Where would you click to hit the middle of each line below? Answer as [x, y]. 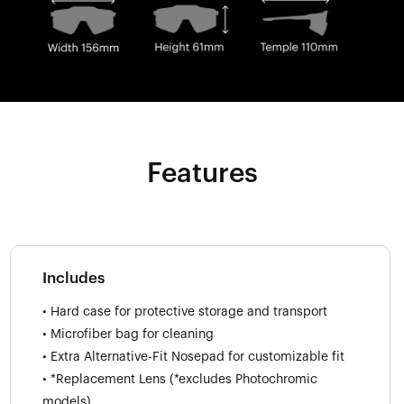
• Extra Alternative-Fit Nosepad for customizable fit [193, 357]
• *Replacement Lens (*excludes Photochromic [180, 379]
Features [202, 173]
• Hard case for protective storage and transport [185, 312]
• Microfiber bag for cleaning [128, 334]
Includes [73, 278]
